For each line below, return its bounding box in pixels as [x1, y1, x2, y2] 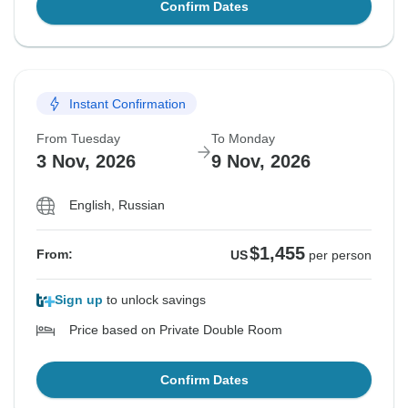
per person [309, 248, 372, 263]
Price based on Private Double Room [69, 322, 282, 338]
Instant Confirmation [69, 96, 186, 111]
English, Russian [69, 198, 165, 213]
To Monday [211, 131, 275, 147]
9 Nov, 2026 [211, 151, 311, 172]
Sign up [55, 292, 103, 308]
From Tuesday [36, 131, 120, 147]
